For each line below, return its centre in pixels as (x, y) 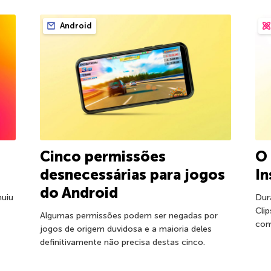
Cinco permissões (103, 157)
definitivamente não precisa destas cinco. (122, 243)
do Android (79, 193)
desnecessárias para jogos (132, 175)
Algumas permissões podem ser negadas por (129, 216)
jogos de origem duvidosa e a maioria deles (126, 229)
